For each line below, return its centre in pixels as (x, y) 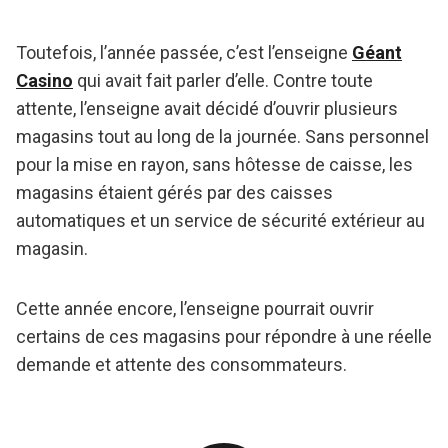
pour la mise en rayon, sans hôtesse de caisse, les (214, 165)
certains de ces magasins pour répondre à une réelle (224, 337)
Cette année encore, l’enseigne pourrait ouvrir (195, 309)
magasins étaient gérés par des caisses (174, 193)
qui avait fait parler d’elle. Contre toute (223, 81)
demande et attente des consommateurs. (181, 365)
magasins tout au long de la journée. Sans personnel (222, 137)
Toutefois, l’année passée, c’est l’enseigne (184, 53)
